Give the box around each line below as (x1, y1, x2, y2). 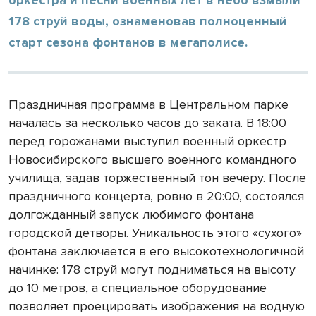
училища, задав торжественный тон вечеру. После (8, 169, 306, 186)
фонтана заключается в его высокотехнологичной (8, 243, 304, 259)
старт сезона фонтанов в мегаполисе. (8, 34, 248, 50)
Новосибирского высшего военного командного (8, 151, 296, 167)
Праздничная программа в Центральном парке (8, 96, 288, 112)
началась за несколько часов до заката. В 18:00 (8, 114, 286, 130)
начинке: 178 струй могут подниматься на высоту (8, 261, 296, 277)
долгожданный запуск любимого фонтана (8, 206, 254, 222)
